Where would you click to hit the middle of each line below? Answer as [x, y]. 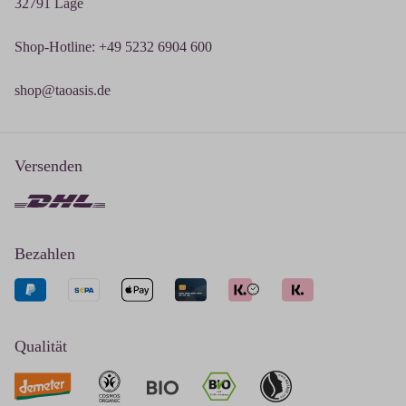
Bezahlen [45, 253]
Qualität [41, 347]
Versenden [48, 165]
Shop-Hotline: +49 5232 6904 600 [113, 46]
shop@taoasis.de [63, 90]
